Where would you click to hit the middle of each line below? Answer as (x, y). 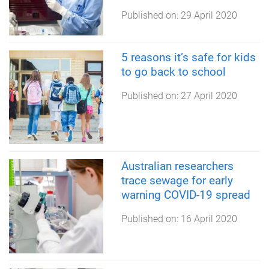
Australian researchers (177, 166)
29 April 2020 (209, 15)
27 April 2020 (209, 95)
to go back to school (173, 71)
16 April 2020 (209, 219)
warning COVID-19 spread (186, 195)
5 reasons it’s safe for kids (188, 57)
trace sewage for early (177, 181)
